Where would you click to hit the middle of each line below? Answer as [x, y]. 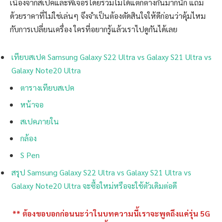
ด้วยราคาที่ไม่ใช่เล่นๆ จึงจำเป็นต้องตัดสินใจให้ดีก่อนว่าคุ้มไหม [108, 16]
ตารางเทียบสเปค [47, 87]
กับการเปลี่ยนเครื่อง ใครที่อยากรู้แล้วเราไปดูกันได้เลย [94, 29]
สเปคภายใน [40, 121]
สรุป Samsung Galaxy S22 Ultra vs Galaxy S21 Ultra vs [101, 172]
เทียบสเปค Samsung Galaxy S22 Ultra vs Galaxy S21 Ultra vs [111, 56]
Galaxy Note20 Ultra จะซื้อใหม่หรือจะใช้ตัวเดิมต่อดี [94, 185]
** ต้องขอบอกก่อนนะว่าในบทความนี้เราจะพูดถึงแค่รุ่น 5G [111, 213]
